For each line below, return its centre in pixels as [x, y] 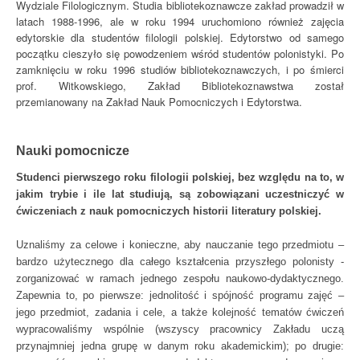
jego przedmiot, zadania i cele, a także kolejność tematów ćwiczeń [180, 312]
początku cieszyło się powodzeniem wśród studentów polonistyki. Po [180, 53]
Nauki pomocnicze [73, 151]
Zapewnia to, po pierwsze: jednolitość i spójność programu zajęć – [180, 295]
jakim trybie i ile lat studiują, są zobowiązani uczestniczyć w [180, 194]
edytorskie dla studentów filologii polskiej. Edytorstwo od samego [180, 37]
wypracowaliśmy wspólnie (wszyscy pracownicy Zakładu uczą [180, 329]
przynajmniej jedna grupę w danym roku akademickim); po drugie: [180, 346]
